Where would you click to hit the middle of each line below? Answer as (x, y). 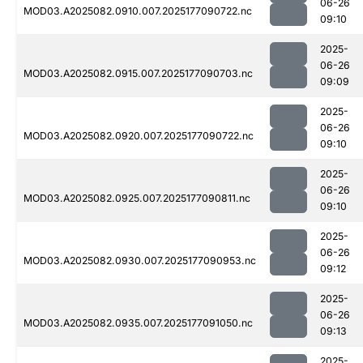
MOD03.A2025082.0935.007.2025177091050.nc (138, 323)
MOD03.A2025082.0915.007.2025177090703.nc (138, 74)
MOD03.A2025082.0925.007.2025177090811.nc (137, 199)
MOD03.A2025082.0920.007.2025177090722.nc (139, 136)
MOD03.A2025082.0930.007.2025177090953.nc (140, 261)
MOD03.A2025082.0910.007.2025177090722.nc (138, 11)
